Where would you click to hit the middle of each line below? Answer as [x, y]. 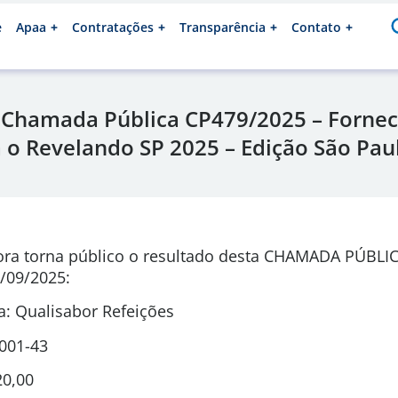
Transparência [223, 27]
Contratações [113, 27]
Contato [316, 27]
